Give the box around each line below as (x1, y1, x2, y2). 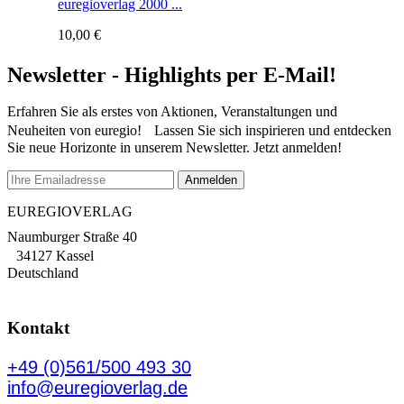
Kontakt (7, 317, 69, 337)
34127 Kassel (7, 247, 94, 263)
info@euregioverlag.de (7, 377, 188, 398)
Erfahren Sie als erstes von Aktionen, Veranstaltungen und (7, 103, 337, 119)
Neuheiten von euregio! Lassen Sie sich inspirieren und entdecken (7, 122, 391, 138)
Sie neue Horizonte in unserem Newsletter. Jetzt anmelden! (7, 139, 342, 155)
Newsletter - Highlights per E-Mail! (7, 62, 336, 87)
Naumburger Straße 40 (7, 228, 137, 244)
